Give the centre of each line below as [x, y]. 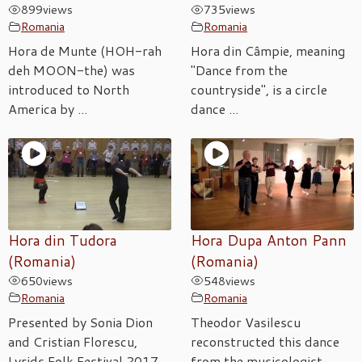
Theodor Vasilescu [246, 322]
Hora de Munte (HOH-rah [85, 51]
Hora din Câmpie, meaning [268, 51]
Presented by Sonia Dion [80, 322]
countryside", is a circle [259, 90]
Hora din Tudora [63, 240]
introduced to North [69, 90]
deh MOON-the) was [72, 70]
